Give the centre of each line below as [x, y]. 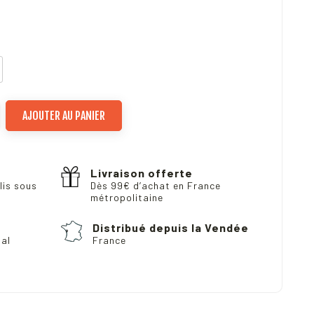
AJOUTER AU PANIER [64, 116]
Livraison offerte [142, 173]
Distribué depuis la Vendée [170, 228]
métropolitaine [127, 198]
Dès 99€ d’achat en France [156, 186]
